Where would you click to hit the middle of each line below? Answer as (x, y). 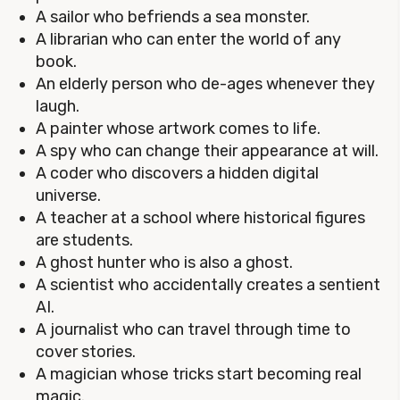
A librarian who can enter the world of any (188, 39)
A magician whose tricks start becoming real (199, 374)
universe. (68, 196)
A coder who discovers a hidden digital (177, 173)
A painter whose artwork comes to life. (178, 129)
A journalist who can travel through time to (193, 329)
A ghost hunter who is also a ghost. (164, 262)
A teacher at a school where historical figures (200, 218)
